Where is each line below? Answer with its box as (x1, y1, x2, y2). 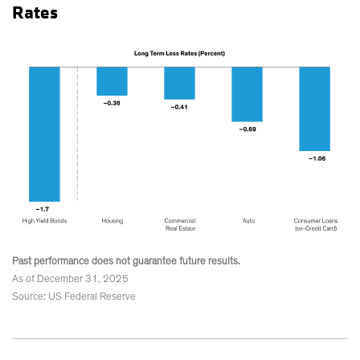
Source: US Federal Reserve (12, 291, 136, 302)
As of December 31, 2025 (12, 273, 129, 284)
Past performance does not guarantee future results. (12, 256, 240, 267)
